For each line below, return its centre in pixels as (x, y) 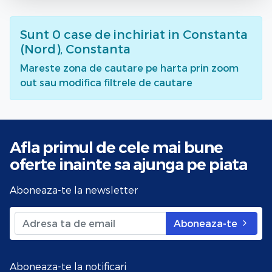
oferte (34, 164)
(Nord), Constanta (75, 48)
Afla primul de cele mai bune (116, 147)
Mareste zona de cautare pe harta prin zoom (129, 67)
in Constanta (208, 34)
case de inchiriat (114, 34)
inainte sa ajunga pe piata (153, 164)
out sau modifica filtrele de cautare (106, 82)
